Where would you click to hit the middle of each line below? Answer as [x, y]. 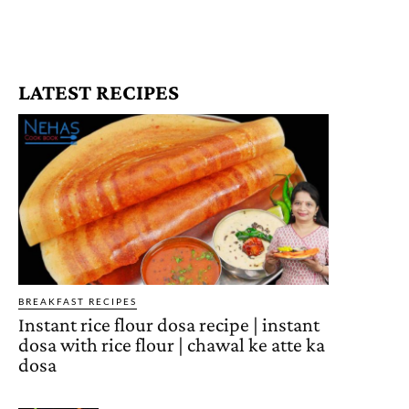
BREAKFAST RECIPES [78, 301]
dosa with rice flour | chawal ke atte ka [172, 344]
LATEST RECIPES [99, 91]
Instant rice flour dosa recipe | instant [169, 324]
